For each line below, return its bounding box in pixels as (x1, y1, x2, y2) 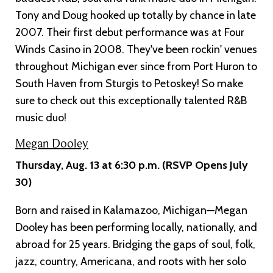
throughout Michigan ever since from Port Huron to (15, 59, 257, 73)
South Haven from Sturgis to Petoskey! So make (15, 76, 243, 90)
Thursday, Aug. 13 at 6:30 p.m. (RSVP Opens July (15, 158, 248, 172)
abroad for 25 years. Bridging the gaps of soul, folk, (15, 237, 255, 251)
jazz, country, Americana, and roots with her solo (15, 254, 246, 268)
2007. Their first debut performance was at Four (15, 25, 244, 39)
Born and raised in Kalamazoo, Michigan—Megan (15, 203, 247, 217)
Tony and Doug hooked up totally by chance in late (15, 8, 256, 22)
